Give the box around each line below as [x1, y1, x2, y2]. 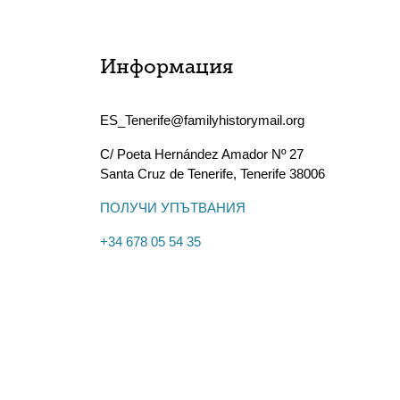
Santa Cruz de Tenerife [100, 166, 233, 181]
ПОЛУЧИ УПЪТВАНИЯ [100, 200, 246, 215]
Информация [100, 58, 233, 79]
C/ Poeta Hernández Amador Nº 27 [100, 146, 304, 162]
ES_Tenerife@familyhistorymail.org [100, 112, 304, 128]
